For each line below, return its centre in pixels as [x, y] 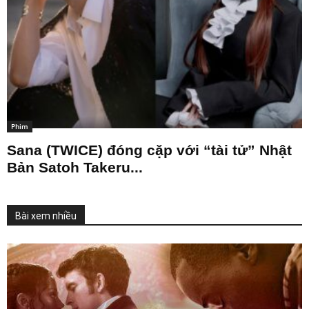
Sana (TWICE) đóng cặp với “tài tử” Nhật [149, 150]
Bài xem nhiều [46, 216]
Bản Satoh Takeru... [75, 167]
